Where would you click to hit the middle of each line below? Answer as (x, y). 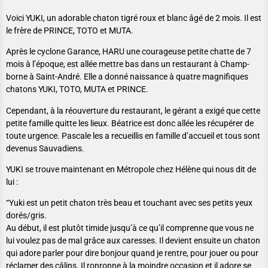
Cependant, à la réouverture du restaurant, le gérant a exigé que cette (133, 110)
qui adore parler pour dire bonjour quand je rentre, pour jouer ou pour (132, 253)
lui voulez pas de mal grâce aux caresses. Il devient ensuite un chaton (133, 241)
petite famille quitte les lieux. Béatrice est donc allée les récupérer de (130, 123)
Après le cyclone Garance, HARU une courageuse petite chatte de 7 (129, 52)
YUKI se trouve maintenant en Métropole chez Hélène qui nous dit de (131, 170)
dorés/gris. (26, 216)
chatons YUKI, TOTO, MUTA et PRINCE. (77, 89)
